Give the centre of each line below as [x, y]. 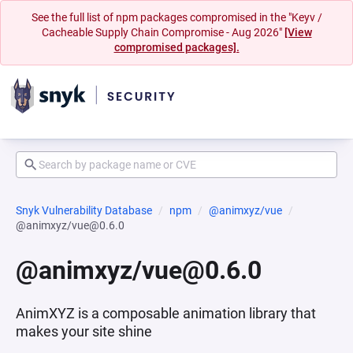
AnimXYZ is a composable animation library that [166, 313]
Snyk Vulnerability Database [84, 210]
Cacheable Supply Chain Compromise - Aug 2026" [163, 32]
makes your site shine [84, 331]
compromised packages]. [176, 47]
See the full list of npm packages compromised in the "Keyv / [176, 17]
